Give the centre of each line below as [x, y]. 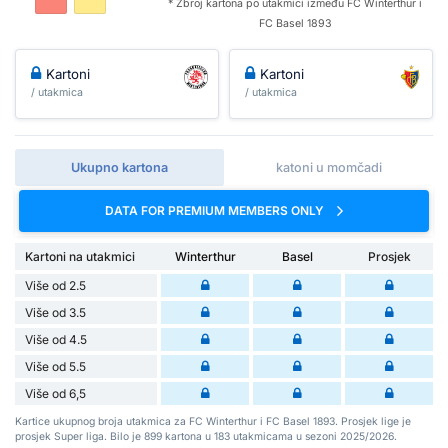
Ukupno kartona [119, 167]
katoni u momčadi [328, 167]
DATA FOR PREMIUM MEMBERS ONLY [216, 210]
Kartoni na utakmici [80, 256]
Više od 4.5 [56, 339]
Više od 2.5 [55, 285]
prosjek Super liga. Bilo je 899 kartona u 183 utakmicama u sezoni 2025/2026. [206, 436]
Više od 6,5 [55, 393]
